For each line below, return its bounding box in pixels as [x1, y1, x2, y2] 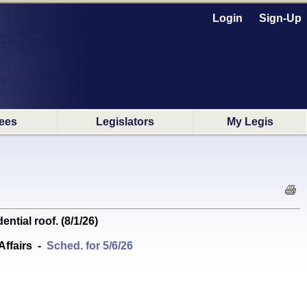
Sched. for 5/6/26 [47, 240, 133, 251]
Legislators [96, 116, 154, 127]
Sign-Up [259, 12, 302, 24]
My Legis [226, 116, 273, 127]
